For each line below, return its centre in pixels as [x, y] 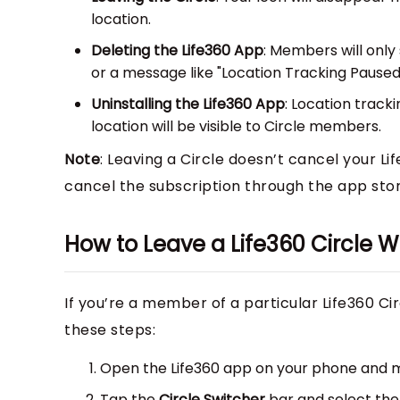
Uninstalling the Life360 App [188, 104]
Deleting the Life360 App [177, 51]
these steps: [110, 330]
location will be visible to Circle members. [236, 127]
